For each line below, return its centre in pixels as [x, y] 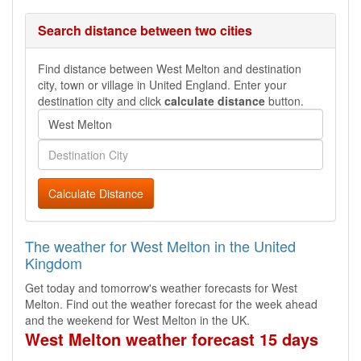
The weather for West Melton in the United [160, 246]
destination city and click [101, 101]
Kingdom [54, 263]
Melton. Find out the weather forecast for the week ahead [171, 304]
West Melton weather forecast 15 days [172, 339]
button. [284, 101]
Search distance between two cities [145, 30]
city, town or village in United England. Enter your [162, 85]
